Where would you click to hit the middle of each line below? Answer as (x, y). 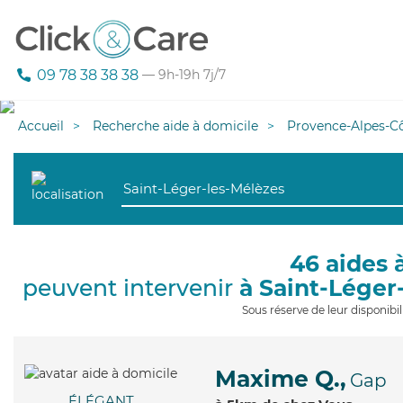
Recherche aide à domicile (175, 126)
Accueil (41, 126)
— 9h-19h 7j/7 (182, 75)
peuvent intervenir (131, 288)
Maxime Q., (281, 379)
